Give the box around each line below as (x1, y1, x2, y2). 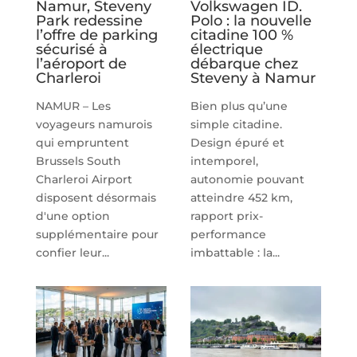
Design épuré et (190, 135, 284, 150)
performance (190, 226, 266, 241)
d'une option (35, 208, 110, 223)
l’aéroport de (35, 54, 127, 73)
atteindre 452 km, (190, 190, 292, 205)
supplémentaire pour (35, 226, 159, 241)
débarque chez (190, 54, 298, 73)
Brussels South (35, 153, 121, 168)
